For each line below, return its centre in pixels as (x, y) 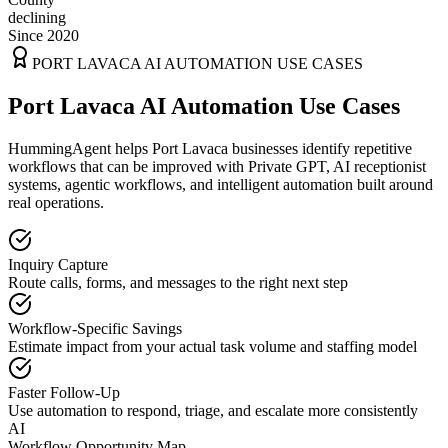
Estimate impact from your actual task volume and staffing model (212, 346)
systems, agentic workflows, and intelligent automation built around (220, 184)
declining (37, 17)
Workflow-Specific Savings (95, 328)
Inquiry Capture (58, 264)
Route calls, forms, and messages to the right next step (178, 282)
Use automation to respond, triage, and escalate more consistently (213, 410)
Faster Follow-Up (64, 392)
